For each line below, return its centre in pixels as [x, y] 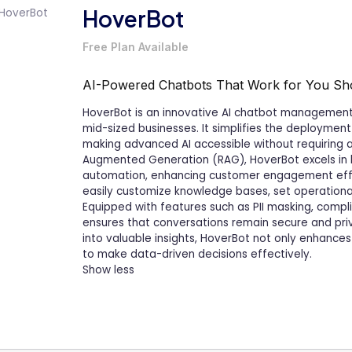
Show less [108, 269]
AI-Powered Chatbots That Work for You [208, 84]
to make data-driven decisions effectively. [197, 254]
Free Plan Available [136, 46]
